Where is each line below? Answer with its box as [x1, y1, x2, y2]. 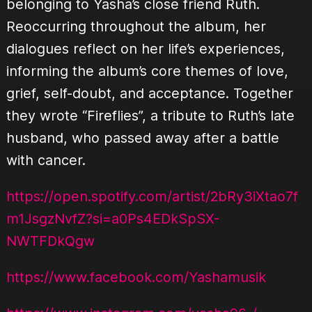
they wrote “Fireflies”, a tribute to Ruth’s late [6, 107, 295, 125]
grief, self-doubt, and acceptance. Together [6, 85, 293, 102]
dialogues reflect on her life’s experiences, [6, 40, 285, 58]
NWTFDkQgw [6, 233, 95, 250]
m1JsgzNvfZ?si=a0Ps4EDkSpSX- [6, 210, 219, 228]
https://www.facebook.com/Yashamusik [6, 269, 266, 286]
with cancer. [6, 152, 86, 169]
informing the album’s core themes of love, [6, 63, 288, 80]
